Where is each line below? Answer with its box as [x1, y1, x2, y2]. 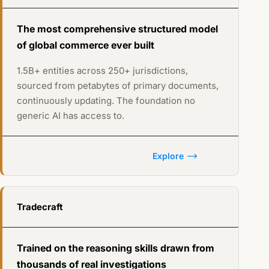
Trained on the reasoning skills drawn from [16, 242, 214, 255]
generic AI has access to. [16, 110, 124, 122]
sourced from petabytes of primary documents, [16, 80, 219, 92]
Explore [152, 151, 184, 162]
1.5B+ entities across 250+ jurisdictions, [16, 65, 188, 77]
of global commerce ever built [16, 39, 154, 52]
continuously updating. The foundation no [16, 95, 195, 107]
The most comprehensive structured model [16, 23, 218, 35]
